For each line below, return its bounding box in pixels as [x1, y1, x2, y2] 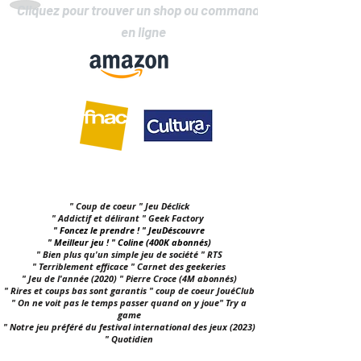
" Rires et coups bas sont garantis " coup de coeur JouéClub [3, 284, 255, 297]
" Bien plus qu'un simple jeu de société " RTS [35, 248, 222, 261]
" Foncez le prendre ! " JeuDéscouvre [53, 224, 205, 237]
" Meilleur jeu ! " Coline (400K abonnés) [47, 236, 211, 249]
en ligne [120, 23, 168, 40]
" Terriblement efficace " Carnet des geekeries [32, 260, 226, 273]
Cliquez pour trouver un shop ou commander [17, 2, 272, 19]
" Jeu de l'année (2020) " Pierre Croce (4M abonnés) [21, 272, 237, 285]
